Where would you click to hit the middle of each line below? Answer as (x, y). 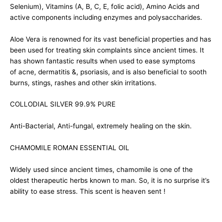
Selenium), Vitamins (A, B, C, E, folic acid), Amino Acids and (105, 6)
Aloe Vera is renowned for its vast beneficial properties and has (111, 39)
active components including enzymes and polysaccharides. (106, 17)
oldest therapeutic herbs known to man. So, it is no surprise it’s (110, 181)
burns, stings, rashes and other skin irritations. (83, 83)
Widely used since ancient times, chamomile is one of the (101, 170)
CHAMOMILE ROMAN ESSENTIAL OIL (70, 148)
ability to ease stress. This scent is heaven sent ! (88, 192)
